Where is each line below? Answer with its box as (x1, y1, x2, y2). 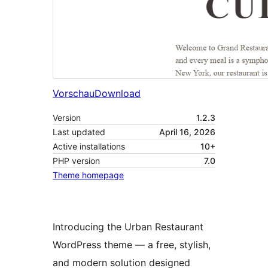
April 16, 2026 (159, 127, 215, 138)
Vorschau (53, 87, 95, 100)
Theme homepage (53, 170, 124, 181)
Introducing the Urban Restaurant (53, 221, 203, 233)
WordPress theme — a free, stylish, (53, 239, 211, 251)
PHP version (53, 156, 100, 166)
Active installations (53, 141, 125, 152)
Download (95, 87, 141, 100)
